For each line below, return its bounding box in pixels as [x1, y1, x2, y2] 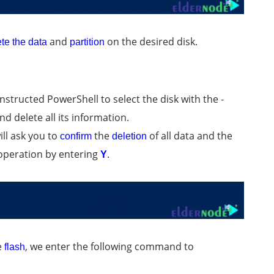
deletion [112, 131, 147, 142]
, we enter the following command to [25, 239, 194, 253]
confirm [60, 131, 92, 142]
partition [70, 37, 105, 48]
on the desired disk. [105, 35, 198, 49]
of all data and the [147, 129, 232, 143]
